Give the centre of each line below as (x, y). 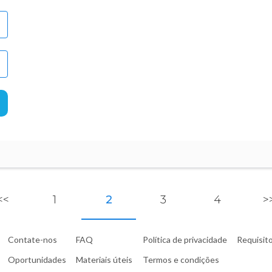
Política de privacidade (185, 239)
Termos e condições (181, 259)
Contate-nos (32, 239)
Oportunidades (37, 259)
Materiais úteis (104, 259)
